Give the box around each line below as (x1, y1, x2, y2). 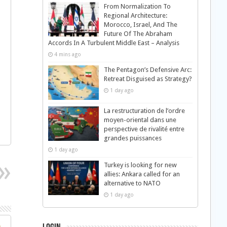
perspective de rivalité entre (103, 125, 184, 133)
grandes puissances (103, 134, 162, 142)
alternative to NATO (103, 179, 161, 187)
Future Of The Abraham (103, 30, 172, 37)
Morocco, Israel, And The (103, 21, 177, 28)
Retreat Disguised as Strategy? (103, 75, 192, 83)
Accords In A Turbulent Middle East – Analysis (48, 39, 179, 47)
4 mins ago (54, 51, 81, 57)
